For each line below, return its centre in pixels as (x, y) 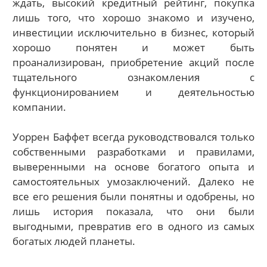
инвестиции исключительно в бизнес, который (133, 32)
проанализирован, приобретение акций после (133, 62)
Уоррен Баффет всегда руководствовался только (133, 137)
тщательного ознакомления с (133, 77)
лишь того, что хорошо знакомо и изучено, (133, 17)
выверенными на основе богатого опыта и (133, 167)
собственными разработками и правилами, (133, 152)
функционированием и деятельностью (133, 92)
